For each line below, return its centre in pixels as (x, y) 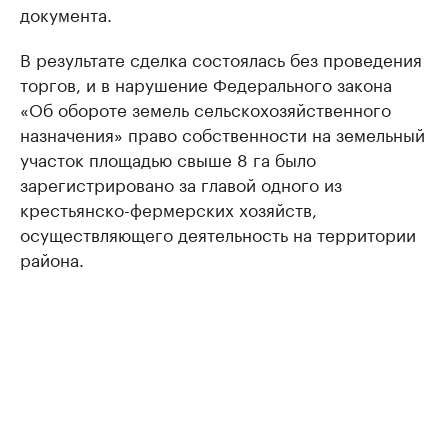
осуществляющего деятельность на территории (218, 233)
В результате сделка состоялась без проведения (221, 58)
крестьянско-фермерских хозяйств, (168, 208)
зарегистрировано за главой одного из (181, 183)
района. (52, 258)
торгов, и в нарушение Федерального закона (206, 83)
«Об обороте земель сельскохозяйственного (205, 108)
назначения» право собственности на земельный (222, 133)
